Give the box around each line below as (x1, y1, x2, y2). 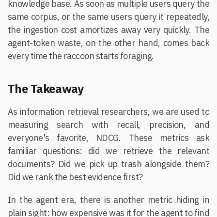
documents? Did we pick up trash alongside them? (8, 158, 209, 170)
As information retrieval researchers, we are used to (8, 106, 209, 118)
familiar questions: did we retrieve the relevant (8, 145, 209, 157)
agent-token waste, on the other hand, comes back (8, 37, 209, 49)
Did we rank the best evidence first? (8, 171, 143, 183)
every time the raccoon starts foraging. (8, 50, 154, 62)
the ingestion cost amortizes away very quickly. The (8, 24, 209, 36)
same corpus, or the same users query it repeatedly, (8, 11, 209, 23)
